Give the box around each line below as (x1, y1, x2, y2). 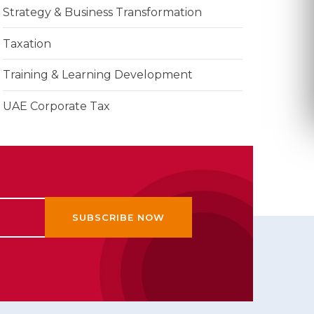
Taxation (3, 36, 51, 50)
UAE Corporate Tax (3, 100, 110, 114)
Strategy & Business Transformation (3, 5, 202, 19)
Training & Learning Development (3, 68, 193, 82)
